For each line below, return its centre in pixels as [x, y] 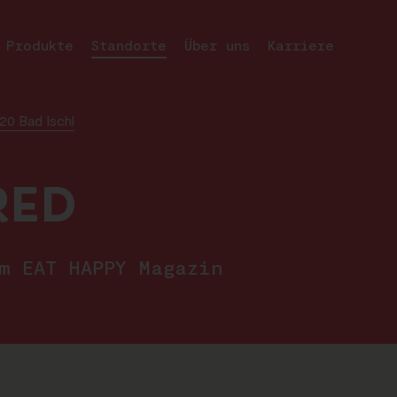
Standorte [128, 45]
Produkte [39, 45]
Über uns [217, 45]
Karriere [300, 45]
